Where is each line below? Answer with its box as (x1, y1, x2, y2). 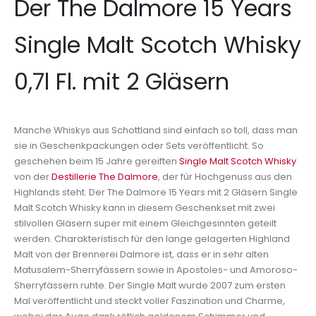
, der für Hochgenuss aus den (158, 170, 292, 184)
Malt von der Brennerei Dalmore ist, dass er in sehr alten (14, 248, 269, 262)
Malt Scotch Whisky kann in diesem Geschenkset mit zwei (14, 201, 275, 215)
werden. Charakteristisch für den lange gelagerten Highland (14, 232, 290, 246)
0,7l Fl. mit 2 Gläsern (14, 66, 229, 98)
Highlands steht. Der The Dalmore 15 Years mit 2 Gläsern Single (14, 186, 298, 200)
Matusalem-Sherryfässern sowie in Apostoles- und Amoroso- (14, 263, 298, 277)
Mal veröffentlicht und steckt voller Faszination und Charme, (14, 294, 285, 308)
